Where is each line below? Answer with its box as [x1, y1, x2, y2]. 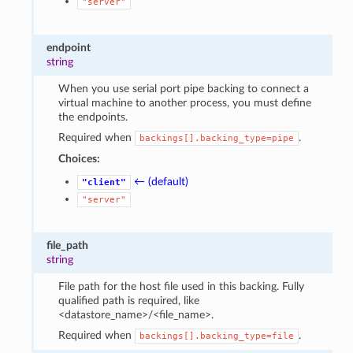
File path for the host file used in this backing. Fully [58, 280, 304, 292]
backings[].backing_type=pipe [139, 132, 294, 143]
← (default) [133, 175, 188, 188]
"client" [81, 176, 126, 188]
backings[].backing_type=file [139, 330, 294, 341]
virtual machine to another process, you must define [58, 96, 311, 109]
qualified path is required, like [58, 294, 199, 307]
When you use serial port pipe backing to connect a [58, 82, 309, 95]
